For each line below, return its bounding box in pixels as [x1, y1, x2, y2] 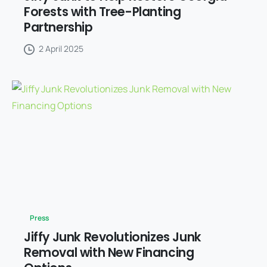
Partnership [24, 18, 93, 36]
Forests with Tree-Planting [24, 3, 181, 20]
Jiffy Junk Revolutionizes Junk [24, 228, 201, 246]
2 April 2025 [39, 42, 83, 54]
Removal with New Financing [24, 244, 194, 261]
